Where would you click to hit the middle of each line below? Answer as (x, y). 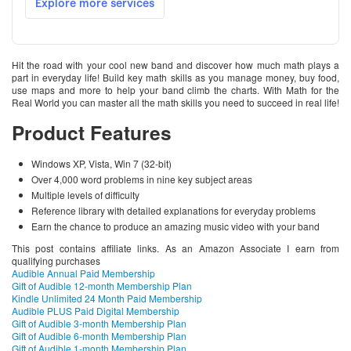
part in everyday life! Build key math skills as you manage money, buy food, (175, 78)
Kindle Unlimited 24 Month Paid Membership (107, 299)
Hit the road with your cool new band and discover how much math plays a (175, 65)
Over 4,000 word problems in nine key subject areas (142, 179)
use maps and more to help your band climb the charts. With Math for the (175, 90)
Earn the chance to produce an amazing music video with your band (175, 226)
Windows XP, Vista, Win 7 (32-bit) (101, 164)
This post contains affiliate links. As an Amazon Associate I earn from (175, 248)
